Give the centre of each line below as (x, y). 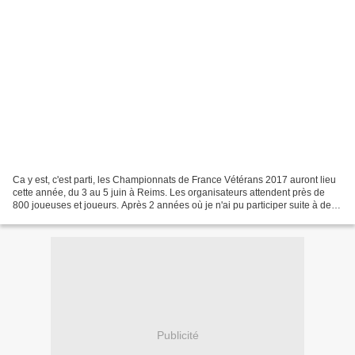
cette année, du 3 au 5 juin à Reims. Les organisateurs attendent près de (169, 192)
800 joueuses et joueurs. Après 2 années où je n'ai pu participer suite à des (174, 205)
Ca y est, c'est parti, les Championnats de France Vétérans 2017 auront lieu (174, 179)
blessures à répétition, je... (69, 218)
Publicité (177, 336)
